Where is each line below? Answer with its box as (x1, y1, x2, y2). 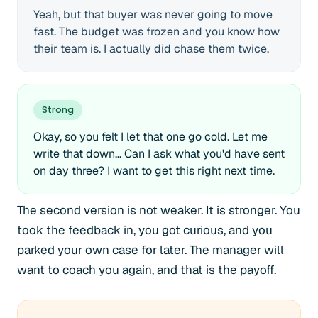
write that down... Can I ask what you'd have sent (33, 146, 285, 161)
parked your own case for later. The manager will (17, 242, 284, 258)
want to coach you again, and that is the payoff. (17, 262, 276, 278)
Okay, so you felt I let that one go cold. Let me (33, 129, 268, 144)
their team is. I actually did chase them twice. (33, 41, 269, 56)
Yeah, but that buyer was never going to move (33, 7, 273, 22)
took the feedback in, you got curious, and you (17, 222, 273, 238)
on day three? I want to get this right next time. (33, 163, 275, 178)
